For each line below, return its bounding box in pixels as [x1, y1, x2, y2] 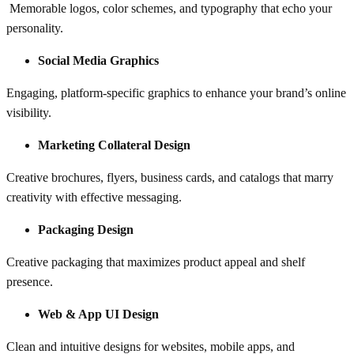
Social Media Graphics [38, 53, 159, 67]
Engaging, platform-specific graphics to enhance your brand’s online [6, 85, 346, 100]
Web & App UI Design [38, 307, 159, 321]
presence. [6, 274, 53, 288]
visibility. [6, 105, 51, 119]
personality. [6, 21, 63, 35]
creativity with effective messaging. [6, 190, 182, 204]
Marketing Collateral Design [38, 137, 190, 152]
